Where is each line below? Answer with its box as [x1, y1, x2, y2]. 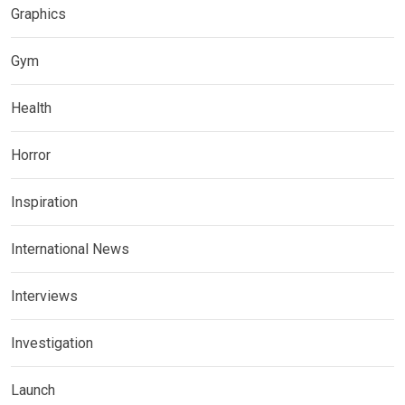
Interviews [11, 287, 78, 306]
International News [11, 240, 129, 259]
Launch [11, 381, 55, 400]
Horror [11, 146, 51, 165]
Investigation [11, 334, 93, 353]
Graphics [11, 5, 66, 24]
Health [11, 99, 52, 118]
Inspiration [11, 193, 78, 212]
